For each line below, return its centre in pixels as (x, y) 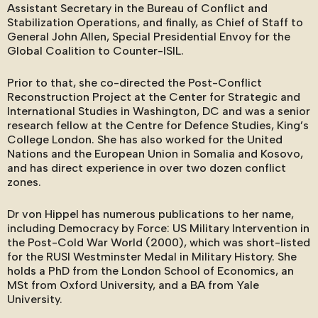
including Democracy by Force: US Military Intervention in (158, 228)
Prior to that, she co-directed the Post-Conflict (135, 83)
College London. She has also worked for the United (145, 139)
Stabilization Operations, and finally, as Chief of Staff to (155, 22)
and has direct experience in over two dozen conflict (147, 168)
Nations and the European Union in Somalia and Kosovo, (155, 154)
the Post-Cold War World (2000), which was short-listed (159, 242)
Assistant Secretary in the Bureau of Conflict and (137, 8)
